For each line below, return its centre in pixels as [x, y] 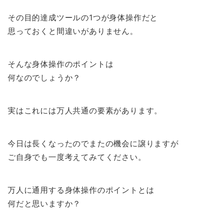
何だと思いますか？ [45, 203]
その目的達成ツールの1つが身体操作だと [83, 17]
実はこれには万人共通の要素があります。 [85, 110]
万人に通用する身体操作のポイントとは [81, 190]
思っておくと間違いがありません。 [73, 31]
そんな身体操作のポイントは [61, 64]
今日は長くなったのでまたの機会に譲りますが [93, 143]
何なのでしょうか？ [45, 77]
